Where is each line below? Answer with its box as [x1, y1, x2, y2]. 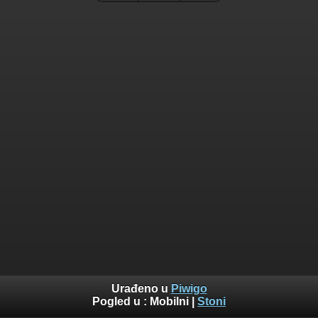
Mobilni [150, 295, 189, 308]
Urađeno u [111, 283, 171, 295]
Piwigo [170, 283, 207, 295]
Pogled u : [92, 295, 150, 308]
